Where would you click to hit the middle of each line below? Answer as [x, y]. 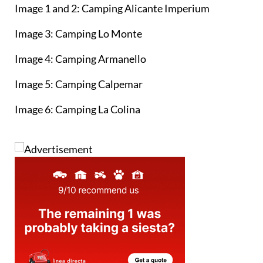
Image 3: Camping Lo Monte [78, 34]
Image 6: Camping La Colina [77, 109]
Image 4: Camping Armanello [80, 59]
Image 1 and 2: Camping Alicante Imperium [112, 9]
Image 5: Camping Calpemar [79, 84]
